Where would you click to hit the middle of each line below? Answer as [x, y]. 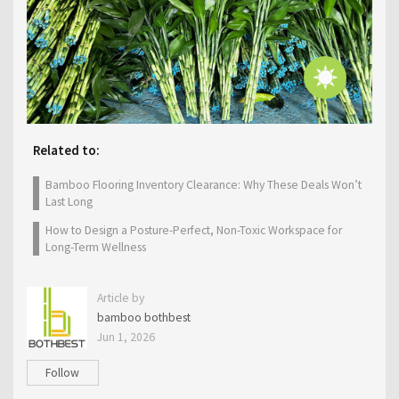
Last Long [69, 201]
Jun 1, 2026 [126, 337]
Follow [63, 373]
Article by [120, 298]
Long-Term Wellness [95, 248]
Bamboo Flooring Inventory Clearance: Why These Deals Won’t [203, 184]
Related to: [67, 150]
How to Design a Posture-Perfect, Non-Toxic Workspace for [193, 231]
